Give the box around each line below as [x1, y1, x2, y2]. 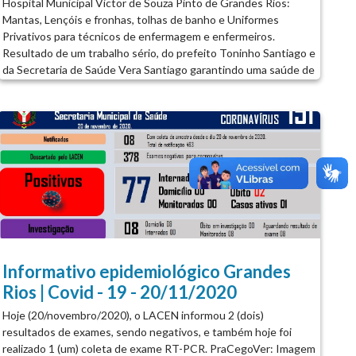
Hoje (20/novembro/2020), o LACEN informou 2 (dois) [2, 308, 265, 322]
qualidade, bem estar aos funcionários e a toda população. [2, 79, 287, 93]
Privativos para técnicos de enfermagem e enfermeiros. [2, 29, 276, 43]
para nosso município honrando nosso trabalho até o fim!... [2, 112, 289, 126]
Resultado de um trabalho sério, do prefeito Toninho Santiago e [2, 45, 316, 60]
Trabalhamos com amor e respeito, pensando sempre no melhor [2, 95, 315, 110]
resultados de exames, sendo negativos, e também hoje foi [2, 324, 292, 339]
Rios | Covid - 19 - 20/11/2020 [2, 281, 238, 303]
